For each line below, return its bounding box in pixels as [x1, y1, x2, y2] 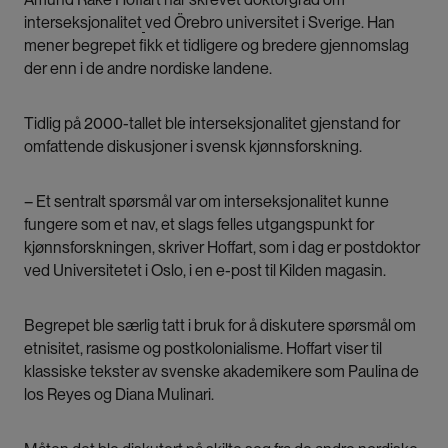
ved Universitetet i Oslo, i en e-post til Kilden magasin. [24, 260, 386, 280]
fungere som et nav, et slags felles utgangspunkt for [24, 214, 374, 234]
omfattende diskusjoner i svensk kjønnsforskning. [24, 136, 362, 156]
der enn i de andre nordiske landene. [24, 58, 272, 78]
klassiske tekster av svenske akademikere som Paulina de [24, 361, 419, 381]
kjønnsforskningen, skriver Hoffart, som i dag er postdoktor [24, 237, 420, 257]
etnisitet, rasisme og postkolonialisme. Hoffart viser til [24, 338, 382, 358]
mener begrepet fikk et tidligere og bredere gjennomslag [24, 35, 409, 55]
